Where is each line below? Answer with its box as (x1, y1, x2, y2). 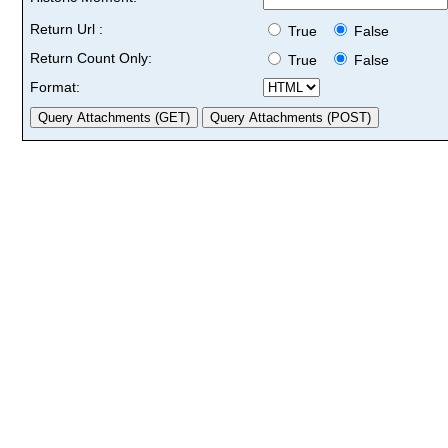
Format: (30, 78, 80, 95)
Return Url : (30, 20, 103, 37)
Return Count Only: (30, 49, 152, 66)
